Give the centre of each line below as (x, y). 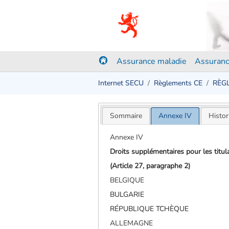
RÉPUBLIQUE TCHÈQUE (150, 209)
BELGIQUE (127, 180)
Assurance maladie (152, 61)
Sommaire (126, 116)
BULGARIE (127, 194)
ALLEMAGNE (132, 223)
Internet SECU (121, 83)
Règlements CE (178, 83)
